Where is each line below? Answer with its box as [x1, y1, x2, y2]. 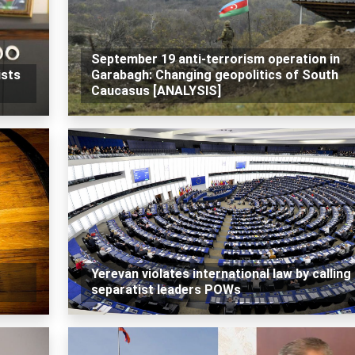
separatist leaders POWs [90, 282, 241, 298]
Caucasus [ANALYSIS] [90, 83, 221, 99]
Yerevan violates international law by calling [90, 266, 351, 282]
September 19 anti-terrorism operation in [90, 52, 340, 67]
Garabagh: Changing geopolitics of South [90, 67, 338, 83]
